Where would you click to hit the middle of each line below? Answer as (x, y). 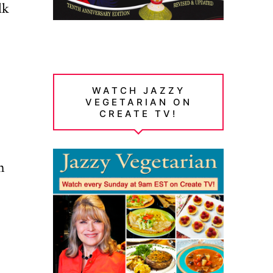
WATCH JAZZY (138, 90)
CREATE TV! (139, 113)
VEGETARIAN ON (138, 102)
